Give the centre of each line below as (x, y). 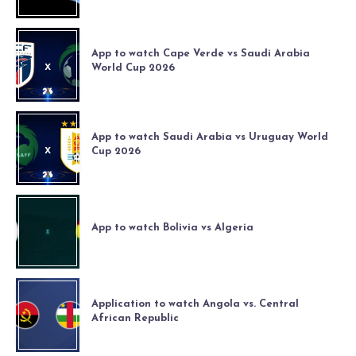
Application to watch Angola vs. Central (195, 304)
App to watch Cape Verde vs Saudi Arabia (201, 54)
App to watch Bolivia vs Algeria (172, 228)
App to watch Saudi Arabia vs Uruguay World (210, 137)
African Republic (135, 319)
